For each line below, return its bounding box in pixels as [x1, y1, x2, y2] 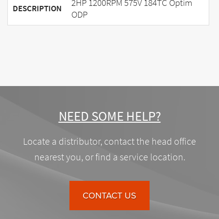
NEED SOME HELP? [58, 107, 161, 125]
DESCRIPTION [13, 2, 62, 14]
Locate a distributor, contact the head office [23, 134, 196, 148]
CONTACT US [83, 190, 136, 201]
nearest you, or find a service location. [34, 150, 185, 164]
